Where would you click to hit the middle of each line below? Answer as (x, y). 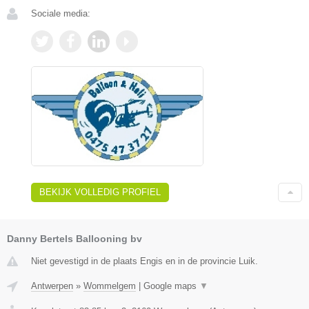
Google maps (171, 286)
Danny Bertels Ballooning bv (74, 238)
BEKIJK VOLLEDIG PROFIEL (100, 192)
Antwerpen (52, 286)
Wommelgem (110, 286)
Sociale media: (61, 13)
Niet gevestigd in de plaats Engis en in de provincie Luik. (144, 261)
